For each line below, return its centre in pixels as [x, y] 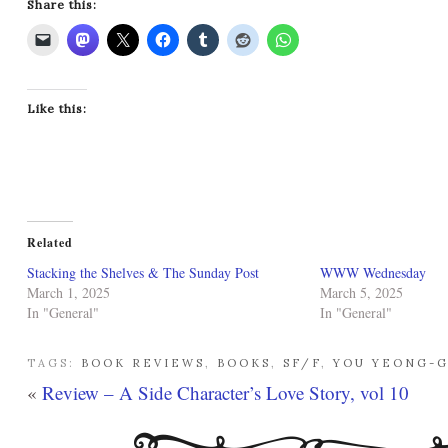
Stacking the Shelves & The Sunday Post [143, 272]
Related [50, 242]
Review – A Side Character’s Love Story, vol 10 [225, 392]
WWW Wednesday [372, 272]
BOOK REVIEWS [143, 362]
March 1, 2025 [68, 292]
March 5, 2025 [361, 292]
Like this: [57, 108]
